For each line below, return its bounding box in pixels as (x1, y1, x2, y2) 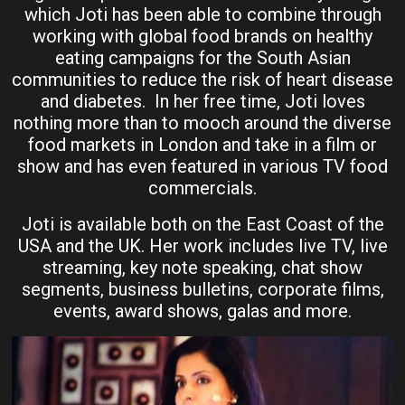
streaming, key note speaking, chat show (42, 257, 363, 279)
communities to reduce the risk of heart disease (12, 69, 393, 91)
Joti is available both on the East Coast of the (21, 213, 384, 236)
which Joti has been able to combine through (24, 4, 381, 26)
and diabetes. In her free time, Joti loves (40, 90, 365, 113)
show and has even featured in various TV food (17, 155, 388, 178)
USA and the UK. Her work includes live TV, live (17, 235, 388, 258)
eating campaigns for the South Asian (54, 47, 351, 70)
